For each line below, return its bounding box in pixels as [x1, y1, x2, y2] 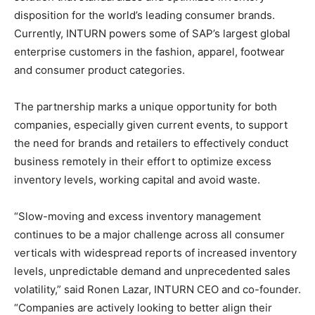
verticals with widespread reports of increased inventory [14, 246, 297, 260]
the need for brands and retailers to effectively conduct [14, 136, 288, 150]
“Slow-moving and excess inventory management [14, 210, 261, 224]
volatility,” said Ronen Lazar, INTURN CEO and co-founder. [14, 283, 301, 297]
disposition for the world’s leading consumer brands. [14, 8, 275, 22]
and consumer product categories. [14, 63, 185, 77]
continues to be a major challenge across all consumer [14, 228, 285, 242]
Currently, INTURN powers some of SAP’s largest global [14, 27, 290, 41]
